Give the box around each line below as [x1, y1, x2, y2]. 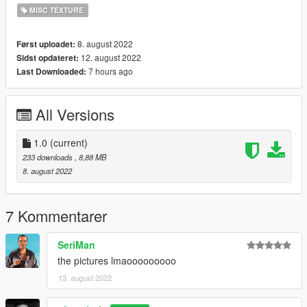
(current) [50, 135, 88, 149]
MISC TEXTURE [27, 4, 84, 15]
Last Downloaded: [16, 65, 86, 77]
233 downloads [23, 151, 75, 162]
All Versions [36, 103, 114, 125]
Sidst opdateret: [16, 51, 79, 64]
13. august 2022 [58, 271, 112, 283]
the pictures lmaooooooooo [58, 253, 176, 267]
